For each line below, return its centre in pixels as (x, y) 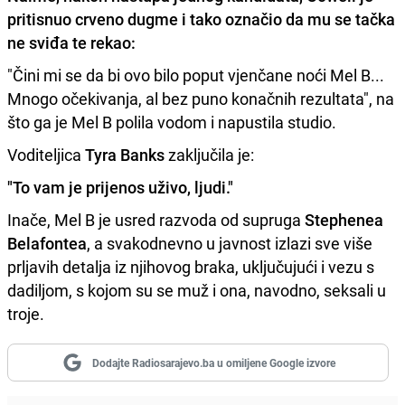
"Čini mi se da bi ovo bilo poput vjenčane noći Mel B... (196, 75)
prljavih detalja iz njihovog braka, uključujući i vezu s (191, 266)
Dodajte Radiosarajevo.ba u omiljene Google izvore (213, 362)
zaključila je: (209, 154)
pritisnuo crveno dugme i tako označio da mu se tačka (201, 19)
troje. (26, 313)
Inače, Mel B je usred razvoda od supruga (156, 219)
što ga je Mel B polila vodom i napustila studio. (174, 122)
